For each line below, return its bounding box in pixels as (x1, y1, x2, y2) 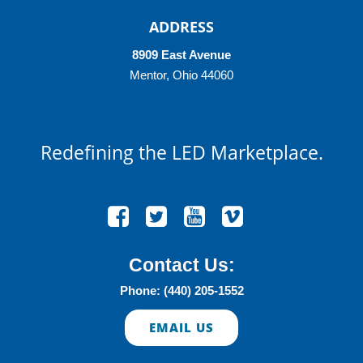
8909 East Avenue (132, 49, 231, 62)
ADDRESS (149, 16, 214, 37)
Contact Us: (128, 254, 235, 276)
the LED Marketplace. (133, 140, 323, 166)
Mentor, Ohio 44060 (130, 69, 233, 83)
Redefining (40, 140, 134, 166)
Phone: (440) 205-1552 (119, 284, 244, 298)
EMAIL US (149, 319, 214, 336)
